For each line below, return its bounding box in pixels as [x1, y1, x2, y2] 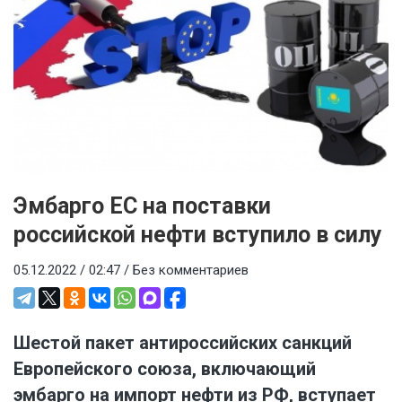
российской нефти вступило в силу [13, 221, 382, 248]
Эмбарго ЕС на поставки [13, 192, 271, 219]
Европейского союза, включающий [13, 358, 316, 380]
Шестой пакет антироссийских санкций [13, 332, 352, 354]
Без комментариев [133, 261, 249, 278]
